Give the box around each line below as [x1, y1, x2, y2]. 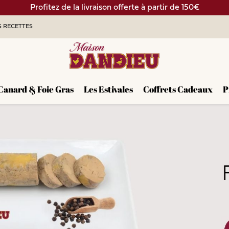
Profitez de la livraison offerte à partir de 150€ [30, 4, 199, 12]
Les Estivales [84, 83, 133, 95]
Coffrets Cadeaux [143, 83, 213, 95]
